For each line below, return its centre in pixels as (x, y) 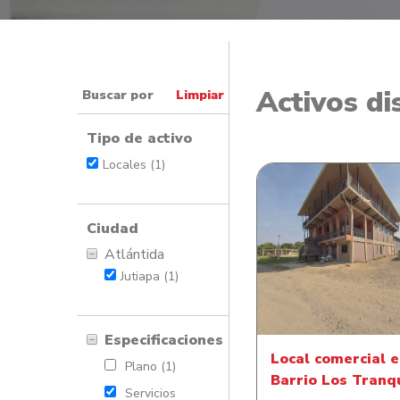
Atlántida (134, 254)
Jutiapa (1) (150, 276)
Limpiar (200, 95)
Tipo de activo (139, 138)
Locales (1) (134, 165)
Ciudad (112, 229)
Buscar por (118, 95)
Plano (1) (150, 367)
